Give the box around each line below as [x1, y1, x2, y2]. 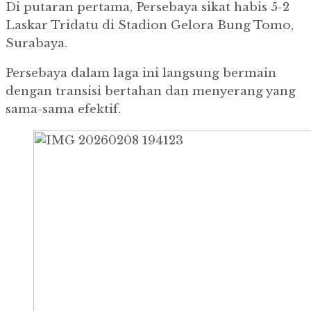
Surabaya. [6, 36, 67, 51]
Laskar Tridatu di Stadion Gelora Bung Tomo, [6, 18, 294, 33]
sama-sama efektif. [6, 102, 121, 117]
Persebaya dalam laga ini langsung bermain [6, 66, 276, 81]
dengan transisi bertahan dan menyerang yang [6, 84, 296, 99]
